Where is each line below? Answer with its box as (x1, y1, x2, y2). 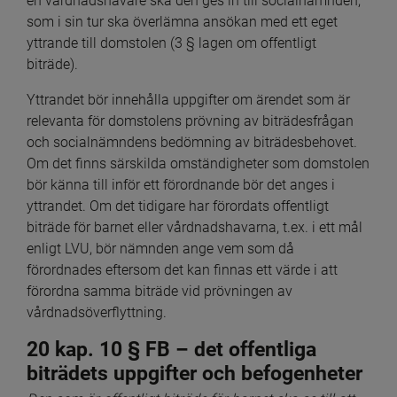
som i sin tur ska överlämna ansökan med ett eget (27, 12, 338, 30)
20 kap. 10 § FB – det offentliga (27, 337, 316, 362)
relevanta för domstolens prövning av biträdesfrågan (27, 112, 354, 129)
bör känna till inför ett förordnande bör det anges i (27, 175, 335, 193)
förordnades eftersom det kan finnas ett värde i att (27, 261, 338, 278)
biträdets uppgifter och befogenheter (27, 361, 362, 385)
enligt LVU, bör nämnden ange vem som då (27, 239, 294, 257)
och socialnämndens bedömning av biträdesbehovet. (27, 133, 357, 151)
